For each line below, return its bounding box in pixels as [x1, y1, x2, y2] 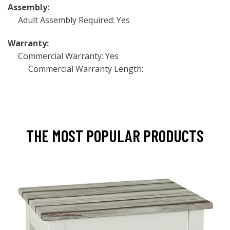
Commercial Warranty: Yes [18, 50, 119, 62]
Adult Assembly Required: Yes [18, 14, 130, 26]
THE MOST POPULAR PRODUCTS [26, 126, 204, 145]
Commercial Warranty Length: [28, 63, 143, 74]
